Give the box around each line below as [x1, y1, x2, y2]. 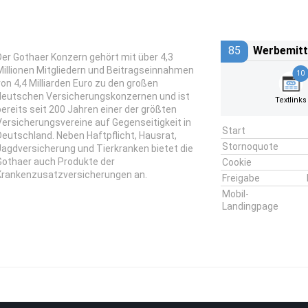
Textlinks [274, 96, 307, 104]
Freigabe [221, 173, 260, 184]
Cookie [221, 157, 252, 168]
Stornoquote [221, 141, 278, 152]
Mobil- [221, 188, 249, 199]
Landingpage [221, 201, 278, 212]
